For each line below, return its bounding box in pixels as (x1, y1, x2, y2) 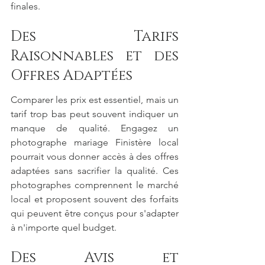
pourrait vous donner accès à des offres (11, 151, 179, 163)
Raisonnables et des (11, 46, 179, 66)
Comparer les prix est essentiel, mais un (11, 94, 179, 106)
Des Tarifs (11, 27, 179, 46)
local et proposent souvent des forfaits (11, 193, 179, 205)
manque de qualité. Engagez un (11, 122, 179, 134)
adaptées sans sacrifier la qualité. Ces (11, 165, 179, 177)
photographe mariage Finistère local (11, 137, 179, 148)
